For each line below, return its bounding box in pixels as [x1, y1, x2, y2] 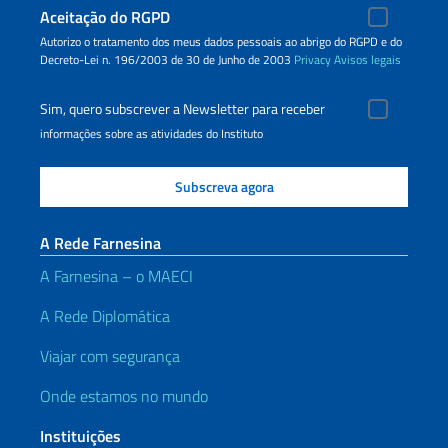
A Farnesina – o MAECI [40, 264, 193, 288]
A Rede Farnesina [40, 231, 161, 255]
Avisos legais [334, 50, 401, 69]
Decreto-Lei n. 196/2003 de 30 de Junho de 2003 [40, 50, 294, 69]
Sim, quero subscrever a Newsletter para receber [40, 98, 325, 120]
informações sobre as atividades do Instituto [40, 124, 263, 143]
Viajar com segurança [40, 344, 180, 368]
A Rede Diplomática [40, 304, 170, 328]
